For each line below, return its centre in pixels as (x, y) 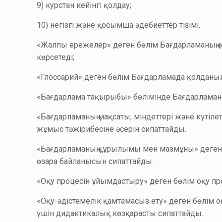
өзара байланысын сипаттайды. (95, 161)
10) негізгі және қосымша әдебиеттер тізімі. (119, 25)
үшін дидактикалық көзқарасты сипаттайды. (120, 213)
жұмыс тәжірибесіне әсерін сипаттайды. (112, 129)
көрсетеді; (56, 57)
